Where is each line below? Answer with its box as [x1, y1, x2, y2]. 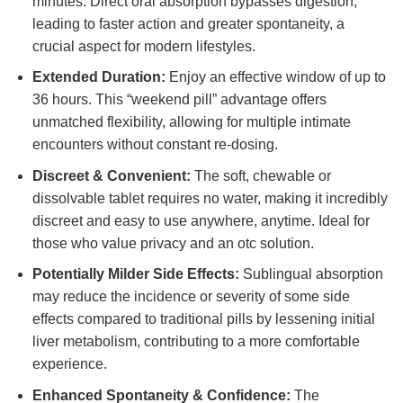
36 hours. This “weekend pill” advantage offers [31, 92, 327, 108]
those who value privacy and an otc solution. [31, 235, 314, 251]
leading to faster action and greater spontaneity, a [31, 15, 345, 31]
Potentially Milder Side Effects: [31, 266, 239, 282]
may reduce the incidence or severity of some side [31, 289, 350, 305]
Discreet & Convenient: [31, 167, 191, 184]
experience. [31, 356, 107, 372]
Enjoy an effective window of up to [165, 69, 386, 85]
